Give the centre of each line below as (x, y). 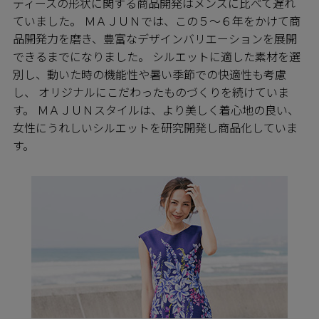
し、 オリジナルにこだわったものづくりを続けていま (151, 92)
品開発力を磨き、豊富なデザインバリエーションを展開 (155, 39)
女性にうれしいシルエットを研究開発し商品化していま (155, 128)
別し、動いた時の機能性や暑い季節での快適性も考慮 (150, 74)
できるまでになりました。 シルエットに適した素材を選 (157, 57)
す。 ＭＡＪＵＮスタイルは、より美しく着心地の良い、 (156, 110)
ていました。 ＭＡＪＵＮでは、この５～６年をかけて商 (157, 21)
